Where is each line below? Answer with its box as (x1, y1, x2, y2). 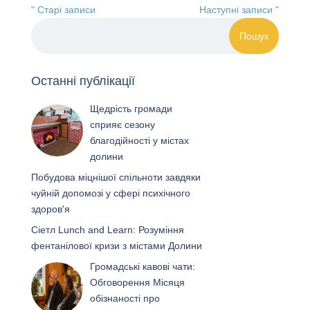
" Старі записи (30, 4, 95, 16)
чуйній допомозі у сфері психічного (30, 188, 190, 199)
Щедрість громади (90, 103, 173, 115)
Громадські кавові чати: (90, 261, 196, 273)
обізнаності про (90, 293, 161, 304)
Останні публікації (30, 74, 135, 89)
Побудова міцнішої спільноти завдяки (30, 172, 201, 183)
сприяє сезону (90, 119, 156, 131)
